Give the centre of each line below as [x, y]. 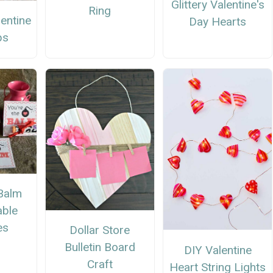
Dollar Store [100, 230]
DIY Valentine [218, 250]
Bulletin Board [100, 247]
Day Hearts [218, 21]
